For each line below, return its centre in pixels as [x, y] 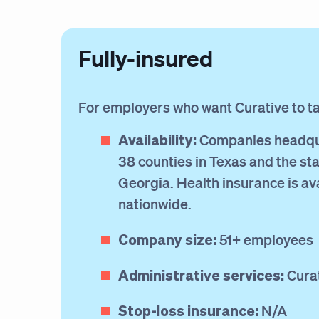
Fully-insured [146, 58]
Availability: [157, 139]
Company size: [167, 239]
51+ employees [265, 239]
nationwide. [156, 203]
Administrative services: [201, 274]
